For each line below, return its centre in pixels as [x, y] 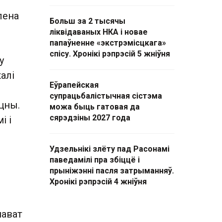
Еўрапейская [74, 85]
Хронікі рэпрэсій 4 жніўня [98, 182]
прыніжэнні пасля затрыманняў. [112, 171]
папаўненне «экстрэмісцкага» [108, 43]
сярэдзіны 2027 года [90, 118]
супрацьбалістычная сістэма [106, 96]
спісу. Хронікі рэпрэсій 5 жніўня [110, 54]
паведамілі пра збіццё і [95, 160]
